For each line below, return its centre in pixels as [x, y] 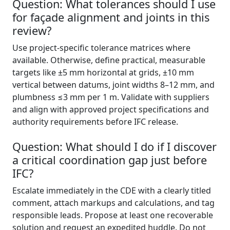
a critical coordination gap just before [110, 160]
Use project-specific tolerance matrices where [101, 48]
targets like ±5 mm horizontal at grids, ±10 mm [103, 73]
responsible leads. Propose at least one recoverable [113, 215]
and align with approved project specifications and [111, 110]
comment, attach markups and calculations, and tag [113, 203]
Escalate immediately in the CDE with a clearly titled [112, 191]
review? [32, 31]
